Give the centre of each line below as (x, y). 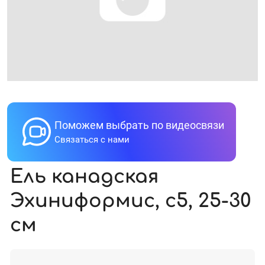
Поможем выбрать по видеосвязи (139, 125)
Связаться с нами (92, 140)
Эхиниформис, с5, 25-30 (131, 201)
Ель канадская (84, 176)
